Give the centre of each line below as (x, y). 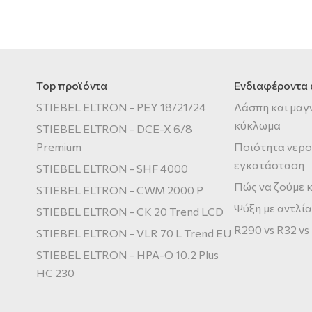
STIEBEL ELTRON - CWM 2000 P (120, 189)
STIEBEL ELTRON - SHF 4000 (112, 168)
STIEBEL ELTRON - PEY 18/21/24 (121, 107)
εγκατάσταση (270, 164)
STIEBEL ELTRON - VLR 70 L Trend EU (134, 233)
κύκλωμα (258, 125)
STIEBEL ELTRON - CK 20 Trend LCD (130, 211)
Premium (59, 146)
